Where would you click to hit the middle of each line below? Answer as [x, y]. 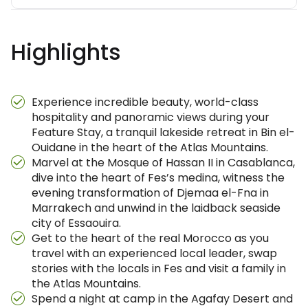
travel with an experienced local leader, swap [154, 253]
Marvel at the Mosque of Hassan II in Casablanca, [163, 163]
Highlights [66, 52]
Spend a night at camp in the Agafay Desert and [162, 299]
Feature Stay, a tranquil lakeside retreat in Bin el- [163, 132]
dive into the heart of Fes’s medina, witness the [158, 178]
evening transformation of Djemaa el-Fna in [150, 193]
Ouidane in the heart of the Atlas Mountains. [150, 147]
